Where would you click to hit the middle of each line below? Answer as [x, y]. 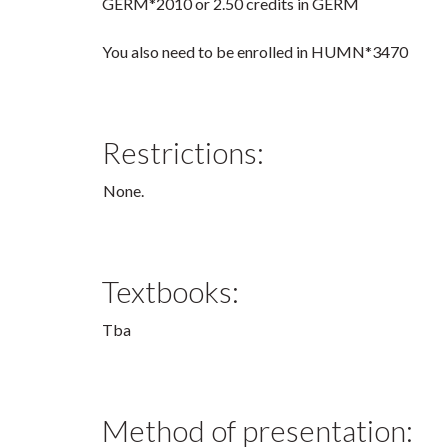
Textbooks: [170, 291]
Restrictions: [183, 152]
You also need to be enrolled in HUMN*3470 [255, 52]
